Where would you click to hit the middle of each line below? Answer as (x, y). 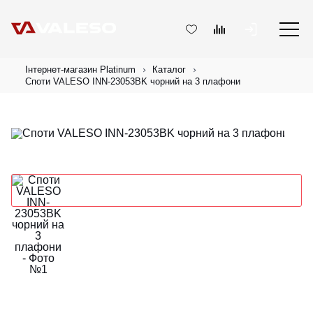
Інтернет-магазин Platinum (80, 70)
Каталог (169, 70)
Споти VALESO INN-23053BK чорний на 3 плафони (133, 81)
